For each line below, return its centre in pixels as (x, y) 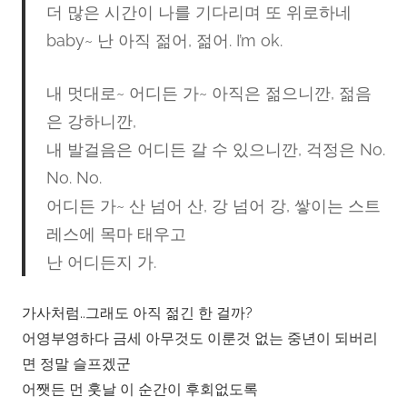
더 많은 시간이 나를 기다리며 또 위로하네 (199, 12)
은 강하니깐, (91, 121)
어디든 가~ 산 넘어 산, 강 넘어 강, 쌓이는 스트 (213, 205)
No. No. (74, 177)
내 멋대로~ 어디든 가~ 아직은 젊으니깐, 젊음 (208, 93)
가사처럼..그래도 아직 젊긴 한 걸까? (137, 313)
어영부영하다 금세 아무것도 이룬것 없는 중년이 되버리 (200, 338)
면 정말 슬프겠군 (76, 363)
